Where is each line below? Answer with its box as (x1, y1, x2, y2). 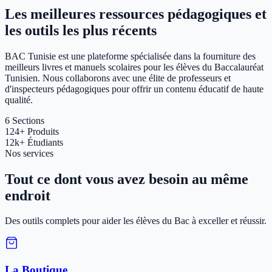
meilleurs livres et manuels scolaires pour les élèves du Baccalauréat (5, 61, 263, 72)
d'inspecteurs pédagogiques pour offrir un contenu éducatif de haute (5, 83, 263, 94)
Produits (27, 126, 59, 137)
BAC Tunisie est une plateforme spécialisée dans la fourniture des (5, 50, 256, 61)
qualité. (5, 94, 33, 105)
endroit (5, 187, 50, 203)
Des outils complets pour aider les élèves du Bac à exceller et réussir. (5, 216, 267, 226)
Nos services (5, 148, 53, 158)
